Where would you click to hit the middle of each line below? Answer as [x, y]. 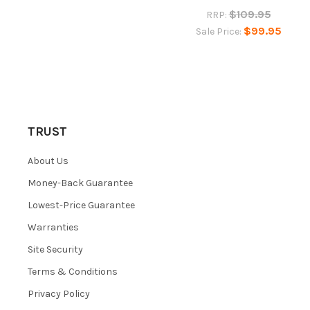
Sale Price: [219, 31]
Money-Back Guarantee [80, 183]
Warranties [53, 227]
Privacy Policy [58, 293]
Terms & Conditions [72, 271]
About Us [48, 161]
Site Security [55, 249]
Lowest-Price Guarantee [81, 205]
